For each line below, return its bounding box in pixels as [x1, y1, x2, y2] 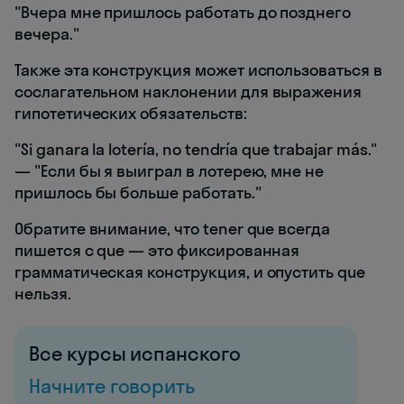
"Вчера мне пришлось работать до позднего [14, 2, 352, 23]
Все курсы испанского [29, 341, 241, 367]
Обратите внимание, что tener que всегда [14, 218, 331, 240]
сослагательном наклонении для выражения [14, 81, 363, 103]
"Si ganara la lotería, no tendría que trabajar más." [14, 139, 378, 161]
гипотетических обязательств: [14, 103, 247, 124]
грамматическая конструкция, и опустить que [14, 262, 365, 283]
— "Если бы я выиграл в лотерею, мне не [14, 161, 325, 182]
